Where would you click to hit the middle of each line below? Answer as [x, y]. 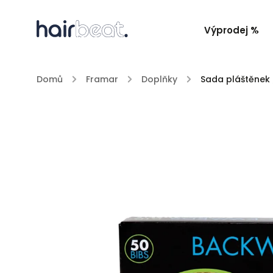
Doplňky [159, 79]
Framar [102, 79]
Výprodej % [232, 30]
